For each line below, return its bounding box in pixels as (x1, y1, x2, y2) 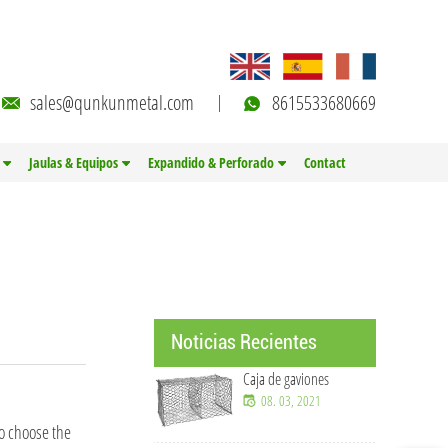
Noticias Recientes (171, 330, 317, 354)
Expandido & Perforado (148, 153, 274, 172)
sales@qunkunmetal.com (30, 88, 194, 116)
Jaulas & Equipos (29, 153, 118, 172)
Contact (304, 153, 346, 172)
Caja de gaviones (243, 368, 329, 390)
